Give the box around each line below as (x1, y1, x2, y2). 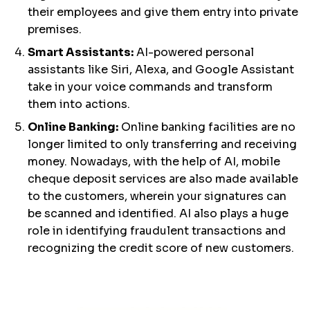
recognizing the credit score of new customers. (28, 241, 294, 255)
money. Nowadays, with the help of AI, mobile (28, 154, 280, 169)
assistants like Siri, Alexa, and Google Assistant (28, 62, 294, 77)
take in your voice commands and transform (28, 80, 273, 94)
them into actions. (28, 97, 130, 111)
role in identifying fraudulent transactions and (28, 224, 286, 238)
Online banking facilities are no (118, 120, 295, 134)
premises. (28, 22, 82, 37)
